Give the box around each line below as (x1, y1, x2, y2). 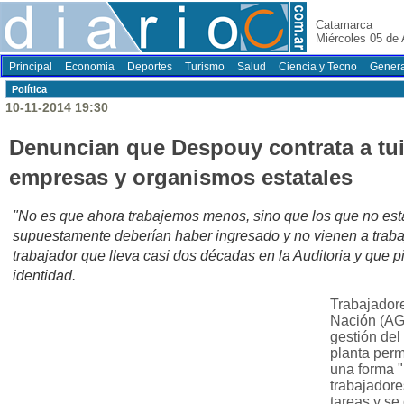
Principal (9, 60, 52, 73)
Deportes (127, 60, 172, 73)
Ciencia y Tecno (279, 60, 357, 73)
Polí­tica (12, 84, 47, 95)
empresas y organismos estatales (9, 165, 353, 190)
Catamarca (316, 18, 372, 32)
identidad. (13, 268, 76, 284)
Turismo (185, 60, 225, 73)
